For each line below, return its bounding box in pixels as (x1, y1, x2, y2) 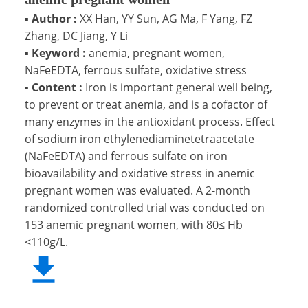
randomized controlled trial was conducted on (25, 199, 265, 215)
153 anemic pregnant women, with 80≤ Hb (25, 217, 243, 232)
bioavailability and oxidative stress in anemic (25, 165, 255, 181)
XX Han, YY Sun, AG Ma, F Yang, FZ (80, 10, 252, 26)
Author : (29, 10, 80, 26)
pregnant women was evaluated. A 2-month (25, 182, 250, 198)
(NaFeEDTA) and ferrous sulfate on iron (25, 148, 228, 164)
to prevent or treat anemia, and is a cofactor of (25, 96, 267, 112)
